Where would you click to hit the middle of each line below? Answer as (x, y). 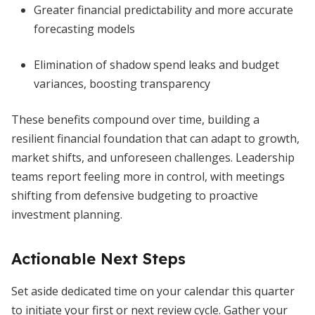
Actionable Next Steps (98, 259)
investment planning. (67, 214)
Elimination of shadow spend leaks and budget (156, 65)
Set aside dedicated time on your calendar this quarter (153, 291)
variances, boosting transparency (122, 84)
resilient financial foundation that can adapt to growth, (155, 139)
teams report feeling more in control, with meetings (148, 176)
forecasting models (84, 29)
